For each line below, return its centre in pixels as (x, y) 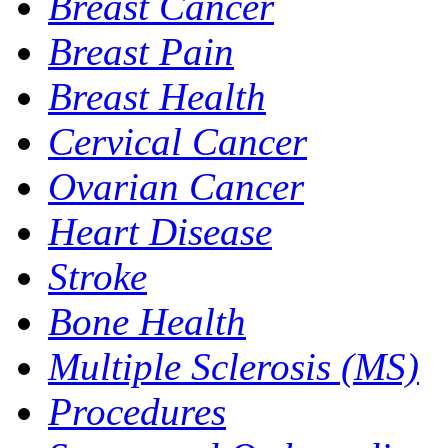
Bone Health (147, 321)
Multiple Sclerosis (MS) (233, 366)
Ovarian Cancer (176, 186)
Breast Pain (141, 51)
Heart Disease (160, 231)
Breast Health (157, 96)
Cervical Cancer (177, 141)
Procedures (137, 411)
